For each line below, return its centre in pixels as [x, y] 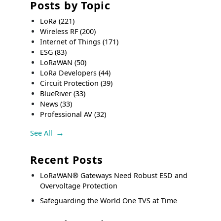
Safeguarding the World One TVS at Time [109, 201]
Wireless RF [60, 31]
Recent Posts [67, 160]
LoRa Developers [70, 73]
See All [41, 133]
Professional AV [67, 114]
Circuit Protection [71, 83]
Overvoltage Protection [79, 186]
